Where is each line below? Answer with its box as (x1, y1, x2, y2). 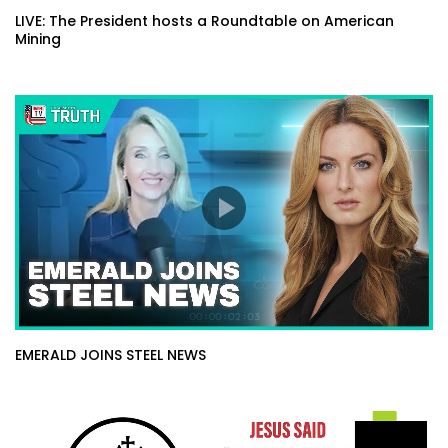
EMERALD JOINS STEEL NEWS (15, 345, 206, 366)
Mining (15, 29, 61, 50)
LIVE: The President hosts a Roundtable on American (15, 11, 394, 32)
